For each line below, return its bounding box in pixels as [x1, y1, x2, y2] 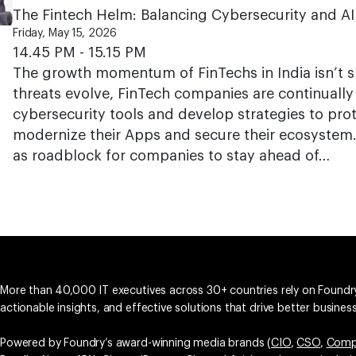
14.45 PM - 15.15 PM [13, 45, 146, 60]
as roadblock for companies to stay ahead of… [13, 149, 330, 163]
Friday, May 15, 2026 [13, 28, 118, 39]
